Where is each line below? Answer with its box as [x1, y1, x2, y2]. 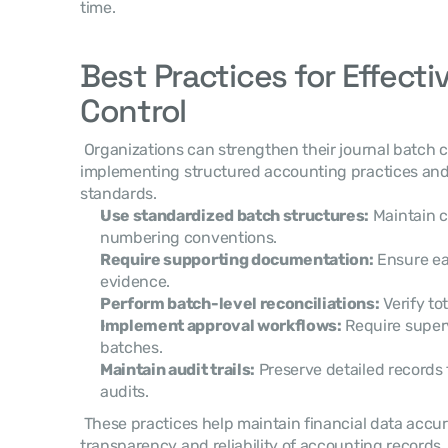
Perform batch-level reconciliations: [100, 294, 380, 313]
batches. [100, 338, 163, 357]
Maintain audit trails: [100, 360, 255, 379]
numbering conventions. [100, 228, 277, 247]
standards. [80, 184, 161, 203]
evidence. [100, 272, 171, 291]
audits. [100, 382, 149, 401]
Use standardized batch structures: [100, 206, 370, 225]
